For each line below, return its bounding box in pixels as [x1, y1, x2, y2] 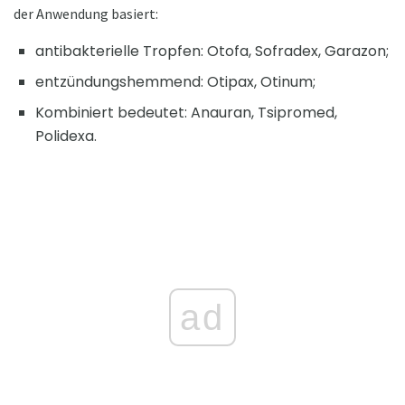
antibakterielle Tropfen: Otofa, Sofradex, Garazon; [35, 41, 389, 61]
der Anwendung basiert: [14, 5, 158, 23]
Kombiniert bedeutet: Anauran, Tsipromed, [35, 102, 337, 123]
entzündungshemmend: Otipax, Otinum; [35, 71, 316, 92]
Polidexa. [35, 126, 97, 146]
